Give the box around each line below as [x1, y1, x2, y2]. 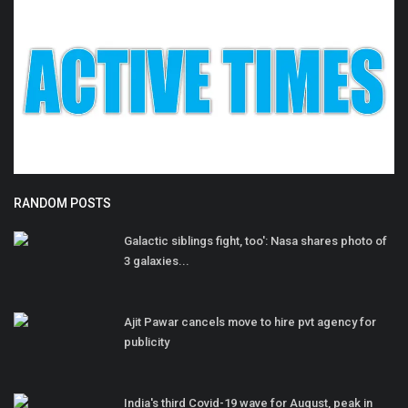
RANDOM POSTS [14, 196, 111, 211]
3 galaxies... [124, 254, 189, 269]
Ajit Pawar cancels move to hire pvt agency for [124, 315, 376, 330]
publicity [124, 335, 169, 350]
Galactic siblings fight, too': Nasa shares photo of [124, 234, 387, 249]
